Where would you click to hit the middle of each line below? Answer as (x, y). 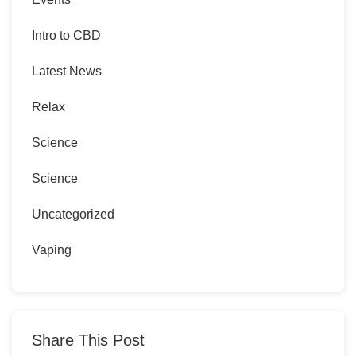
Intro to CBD (66, 36)
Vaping (52, 250)
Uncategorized (73, 215)
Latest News (67, 72)
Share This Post (88, 341)
